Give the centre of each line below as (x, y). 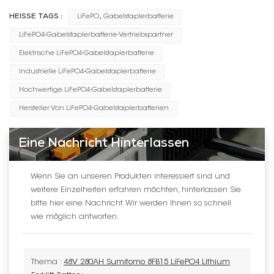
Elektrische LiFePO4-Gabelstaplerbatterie (86, 54)
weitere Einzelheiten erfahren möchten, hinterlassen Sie (136, 190)
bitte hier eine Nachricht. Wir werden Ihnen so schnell (131, 203)
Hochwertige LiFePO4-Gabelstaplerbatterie (90, 91)
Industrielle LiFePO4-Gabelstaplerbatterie (87, 72)
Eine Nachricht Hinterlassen (104, 144)
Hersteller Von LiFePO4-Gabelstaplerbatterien (94, 109)
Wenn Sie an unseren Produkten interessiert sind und (130, 176)
